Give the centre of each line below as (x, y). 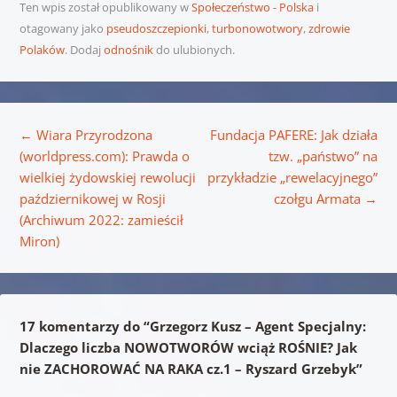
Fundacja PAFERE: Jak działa (294, 135)
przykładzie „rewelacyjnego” (293, 178)
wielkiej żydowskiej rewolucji (107, 178)
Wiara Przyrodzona (92, 135)
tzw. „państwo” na (323, 156)
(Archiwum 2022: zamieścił (101, 220)
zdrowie (329, 29)
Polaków (42, 50)
